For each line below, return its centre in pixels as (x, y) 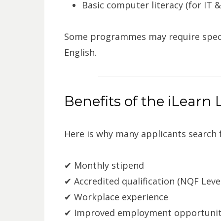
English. (80, 52)
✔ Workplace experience (116, 197)
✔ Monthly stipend (104, 165)
